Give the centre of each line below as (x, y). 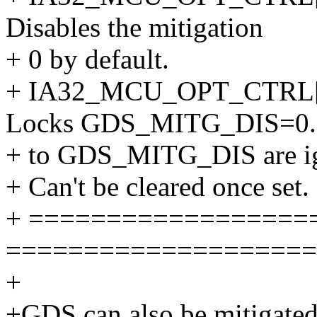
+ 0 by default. (87, 59)
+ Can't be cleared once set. (157, 187)
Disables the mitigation (134, 28)
